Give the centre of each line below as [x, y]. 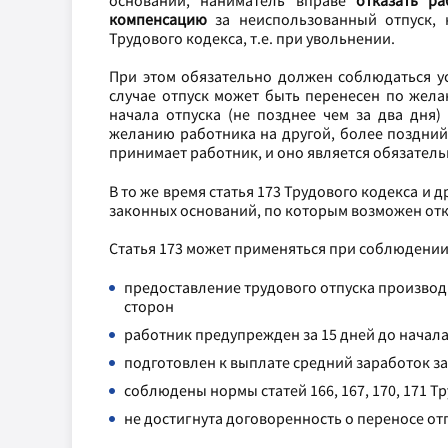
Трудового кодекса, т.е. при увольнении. [252, 38]
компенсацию [158, 19]
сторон [149, 305]
